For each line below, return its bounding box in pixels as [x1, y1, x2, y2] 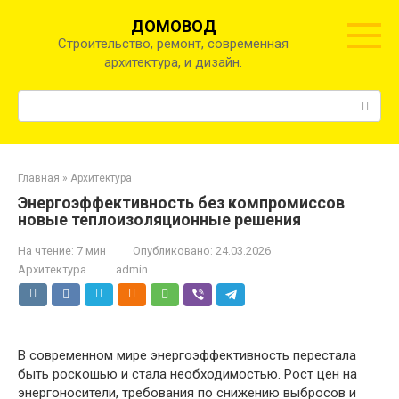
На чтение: [18, 244, 74, 257]
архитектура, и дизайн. [104, 54, 242, 70]
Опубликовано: [133, 244, 213, 257]
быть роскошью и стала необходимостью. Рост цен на [18, 366, 357, 382]
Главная [18, 172, 60, 184]
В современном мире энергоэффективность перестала [18, 347, 356, 363]
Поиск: [18, 91, 60, 107]
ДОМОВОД [130, 17, 216, 36]
